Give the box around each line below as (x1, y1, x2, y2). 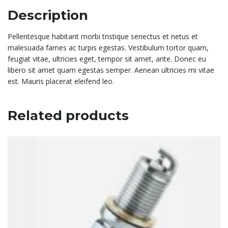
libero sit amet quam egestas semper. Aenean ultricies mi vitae (8, 65, 214, 75)
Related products (8, 107, 129, 124)
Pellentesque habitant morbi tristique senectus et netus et (8, 32, 198, 42)
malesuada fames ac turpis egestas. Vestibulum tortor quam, (8, 43, 209, 53)
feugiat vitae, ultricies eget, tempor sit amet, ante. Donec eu (8, 54, 206, 64)
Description (8, 7, 88, 24)
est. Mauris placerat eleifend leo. (8, 76, 114, 87)
